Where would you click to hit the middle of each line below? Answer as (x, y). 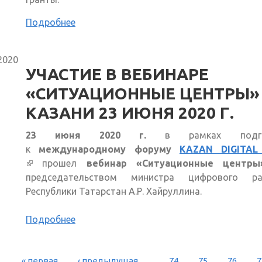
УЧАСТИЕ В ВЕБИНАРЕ (117, 74)
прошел (64, 163)
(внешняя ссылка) (69, 163)
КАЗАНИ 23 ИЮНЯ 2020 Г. (130, 113)
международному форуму (109, 149)
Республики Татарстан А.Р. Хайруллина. (115, 192)
